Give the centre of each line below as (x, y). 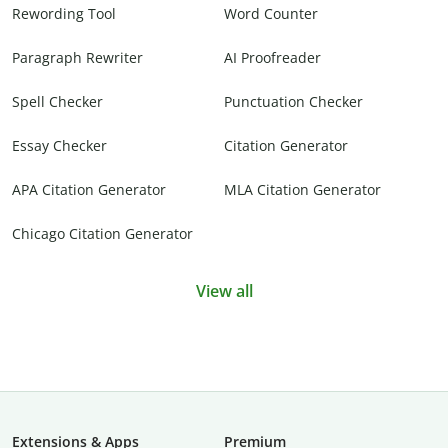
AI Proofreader (272, 58)
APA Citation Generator (89, 190)
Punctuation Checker (293, 102)
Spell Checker (57, 102)
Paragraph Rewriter (77, 58)
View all (224, 291)
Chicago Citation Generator (102, 234)
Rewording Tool (64, 14)
